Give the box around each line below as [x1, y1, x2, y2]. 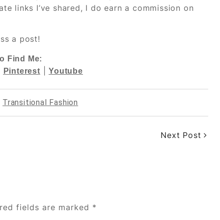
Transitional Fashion [2, 97, 79, 107]
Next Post [161, 130, 204, 140]
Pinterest [3, 66, 40, 75]
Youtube [49, 66, 83, 75]
